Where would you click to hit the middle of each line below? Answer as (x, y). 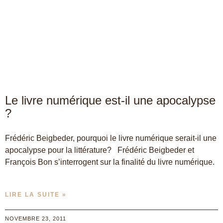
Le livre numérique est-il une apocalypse (110, 101)
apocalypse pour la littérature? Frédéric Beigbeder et (100, 150)
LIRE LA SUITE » (36, 195)
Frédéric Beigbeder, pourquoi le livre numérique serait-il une (111, 138)
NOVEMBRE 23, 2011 (36, 219)
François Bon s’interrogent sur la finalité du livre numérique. (110, 162)
